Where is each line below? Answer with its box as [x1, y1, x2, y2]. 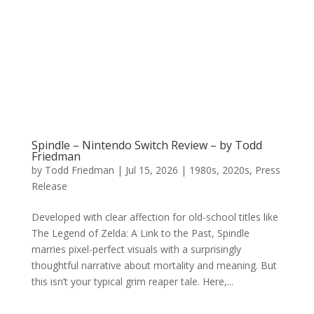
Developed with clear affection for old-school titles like [31, 210, 278, 224]
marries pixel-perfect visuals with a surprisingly [31, 242, 241, 256]
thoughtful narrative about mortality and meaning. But [31, 258, 277, 272]
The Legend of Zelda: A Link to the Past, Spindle [31, 226, 250, 240]
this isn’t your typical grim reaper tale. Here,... [31, 274, 233, 288]
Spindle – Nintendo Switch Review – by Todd [31, 137, 262, 153]
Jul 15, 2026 [125, 163, 178, 177]
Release [31, 179, 67, 193]
